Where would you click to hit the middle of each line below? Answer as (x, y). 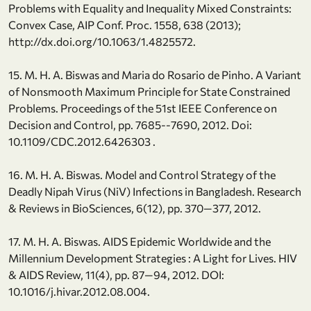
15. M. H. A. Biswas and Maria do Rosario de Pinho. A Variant (155, 74)
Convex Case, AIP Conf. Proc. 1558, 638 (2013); (125, 24)
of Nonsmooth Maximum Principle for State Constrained (149, 91)
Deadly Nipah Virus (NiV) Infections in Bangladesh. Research (155, 191)
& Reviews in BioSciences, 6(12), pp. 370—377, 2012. (135, 208)
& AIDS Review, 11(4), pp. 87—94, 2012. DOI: (116, 274)
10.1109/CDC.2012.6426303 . (82, 141)
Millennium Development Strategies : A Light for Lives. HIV (153, 258)
